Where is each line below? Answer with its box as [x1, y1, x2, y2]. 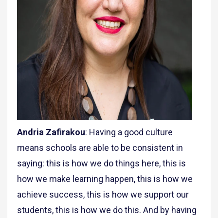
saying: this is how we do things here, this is [17, 158, 186, 169]
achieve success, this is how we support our [17, 189, 189, 200]
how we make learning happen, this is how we [17, 174, 193, 184]
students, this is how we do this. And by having [17, 205, 197, 216]
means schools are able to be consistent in [17, 143, 183, 153]
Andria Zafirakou [17, 127, 85, 138]
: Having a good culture [85, 127, 173, 138]
